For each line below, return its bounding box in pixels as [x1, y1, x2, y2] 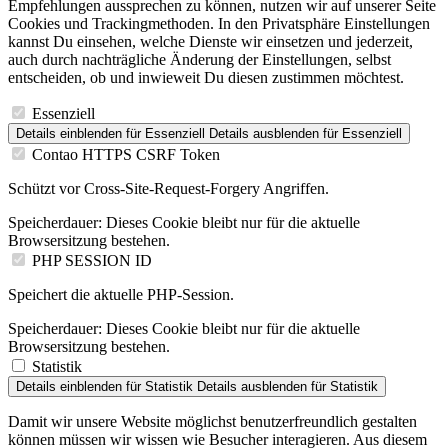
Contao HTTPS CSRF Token [32, 146, 220, 164]
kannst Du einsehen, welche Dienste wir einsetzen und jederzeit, [8, 33, 413, 51]
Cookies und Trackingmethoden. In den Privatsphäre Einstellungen [8, 15, 430, 33]
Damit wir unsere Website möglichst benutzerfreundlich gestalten [8, 413, 417, 431]
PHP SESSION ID [32, 252, 152, 270]
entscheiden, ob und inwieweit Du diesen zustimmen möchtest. [8, 69, 404, 87]
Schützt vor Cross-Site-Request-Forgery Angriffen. [8, 180, 329, 198]
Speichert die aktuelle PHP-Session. [8, 286, 234, 304]
